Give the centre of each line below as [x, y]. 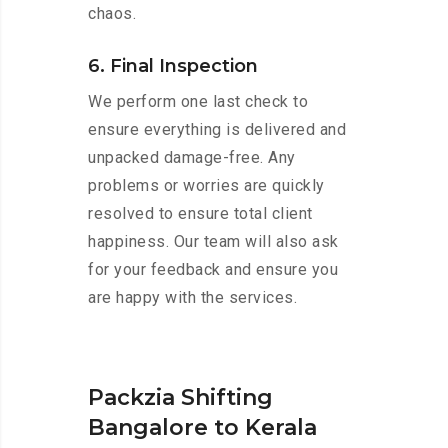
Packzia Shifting [180, 398]
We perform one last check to [198, 102]
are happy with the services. [192, 298]
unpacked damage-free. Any [192, 158]
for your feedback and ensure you [213, 270]
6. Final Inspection [173, 66]
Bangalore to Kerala [202, 428]
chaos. [112, 14]
